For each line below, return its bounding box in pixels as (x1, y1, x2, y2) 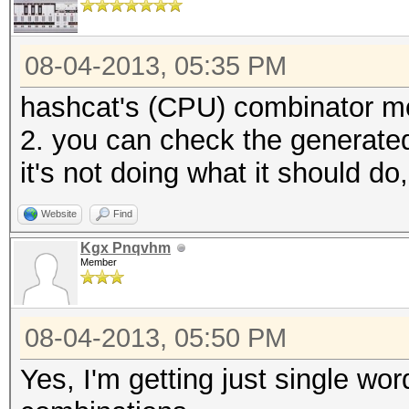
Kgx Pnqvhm (80, 240, 171, 256)
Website (41, 208, 77, 219)
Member (80, 257, 117, 267)
